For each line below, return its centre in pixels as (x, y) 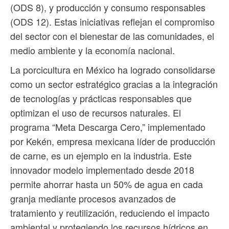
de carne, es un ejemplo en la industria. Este (101, 156)
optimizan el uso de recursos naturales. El (96, 113)
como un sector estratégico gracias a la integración (114, 84)
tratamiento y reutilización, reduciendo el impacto (110, 213)
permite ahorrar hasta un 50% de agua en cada (107, 184)
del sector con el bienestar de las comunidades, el (112, 36)
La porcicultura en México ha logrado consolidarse (113, 70)
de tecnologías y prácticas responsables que (101, 98)
